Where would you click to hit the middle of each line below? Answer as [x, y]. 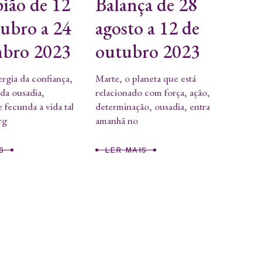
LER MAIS [126, 150]
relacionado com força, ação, [152, 92]
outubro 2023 [147, 51]
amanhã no [116, 120]
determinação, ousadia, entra [152, 106]
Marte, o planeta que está [145, 78]
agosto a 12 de [147, 28]
